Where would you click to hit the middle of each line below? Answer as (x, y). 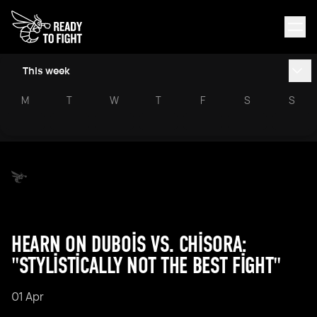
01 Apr (28, 296)
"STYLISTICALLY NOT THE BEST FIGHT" (146, 266)
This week (46, 70)
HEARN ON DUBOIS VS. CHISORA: (129, 244)
